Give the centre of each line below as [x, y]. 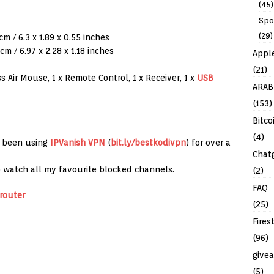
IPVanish [68, 143]
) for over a [208, 143]
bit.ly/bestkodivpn [148, 143]
